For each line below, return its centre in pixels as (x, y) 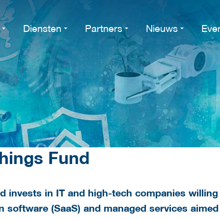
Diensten (42, 28)
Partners (104, 28)
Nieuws (162, 28)
